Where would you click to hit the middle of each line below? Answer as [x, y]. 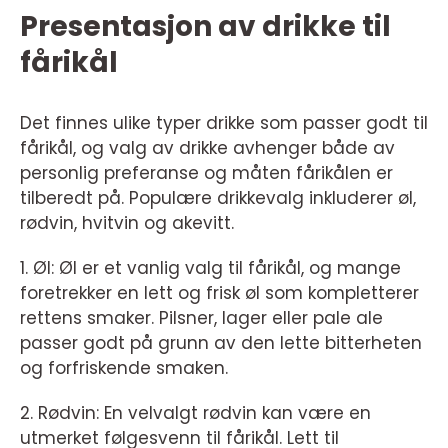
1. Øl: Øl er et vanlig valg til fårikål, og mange [210, 267]
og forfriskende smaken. [124, 367]
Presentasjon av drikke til [205, 26]
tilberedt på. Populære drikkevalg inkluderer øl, [218, 197]
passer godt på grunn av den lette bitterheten [221, 342]
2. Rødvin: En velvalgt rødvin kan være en [195, 412]
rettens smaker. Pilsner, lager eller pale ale [201, 317]
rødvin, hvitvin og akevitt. [127, 222]
